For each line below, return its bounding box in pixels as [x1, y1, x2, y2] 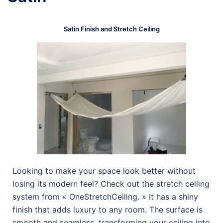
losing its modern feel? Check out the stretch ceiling [12, 179, 210, 189]
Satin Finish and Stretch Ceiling [63, 25, 160, 33]
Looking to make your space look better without [12, 166, 196, 176]
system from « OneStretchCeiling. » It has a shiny [12, 192, 198, 202]
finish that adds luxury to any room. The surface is [12, 205, 203, 215]
